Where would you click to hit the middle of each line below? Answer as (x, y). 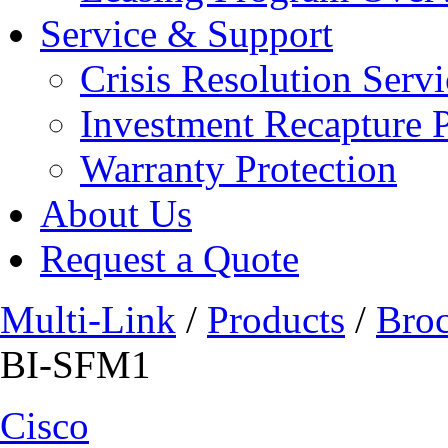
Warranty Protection (238, 168)
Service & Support (186, 33)
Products (276, 319)
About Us (116, 213)
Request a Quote (169, 258)
